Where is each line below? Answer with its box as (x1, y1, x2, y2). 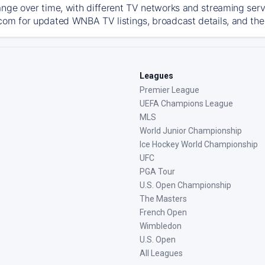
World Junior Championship (140, 126, 242, 135)
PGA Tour (140, 167, 175, 176)
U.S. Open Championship (140, 180, 231, 190)
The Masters (140, 194, 187, 203)
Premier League (140, 85, 199, 95)
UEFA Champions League (140, 99, 233, 108)
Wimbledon (140, 221, 182, 231)
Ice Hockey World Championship (140, 140, 258, 149)
